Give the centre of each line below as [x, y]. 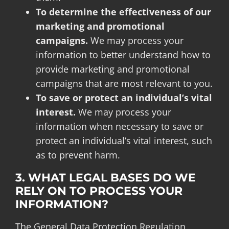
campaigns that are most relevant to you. [124, 83]
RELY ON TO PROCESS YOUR [99, 191]
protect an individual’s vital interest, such [124, 140]
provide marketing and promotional [112, 69]
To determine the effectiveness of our [123, 12]
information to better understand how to [123, 54]
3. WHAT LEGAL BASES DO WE [105, 177]
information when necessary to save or [119, 126]
